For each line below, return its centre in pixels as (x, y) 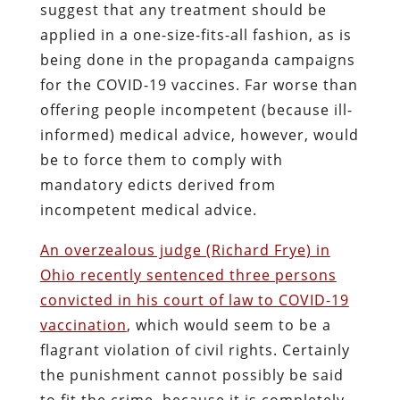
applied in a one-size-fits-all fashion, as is (196, 34)
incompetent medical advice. (148, 209)
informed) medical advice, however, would (199, 134)
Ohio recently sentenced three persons (188, 275)
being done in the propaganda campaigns (197, 59)
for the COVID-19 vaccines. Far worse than (199, 84)
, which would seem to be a (229, 325)
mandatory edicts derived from (158, 184)
